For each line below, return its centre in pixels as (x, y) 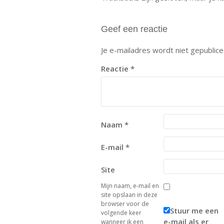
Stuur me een (194, 210)
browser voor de (125, 204)
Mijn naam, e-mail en (130, 186)
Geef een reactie (134, 29)
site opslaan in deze (129, 195)
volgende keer (121, 213)
